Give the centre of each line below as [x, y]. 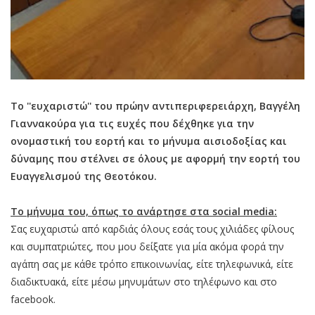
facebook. [34, 299]
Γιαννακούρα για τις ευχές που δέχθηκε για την [132, 123]
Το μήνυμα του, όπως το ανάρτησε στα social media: [144, 211]
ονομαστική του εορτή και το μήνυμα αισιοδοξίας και [149, 141]
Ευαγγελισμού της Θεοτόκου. [84, 176]
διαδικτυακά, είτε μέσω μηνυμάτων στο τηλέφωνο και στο [144, 281]
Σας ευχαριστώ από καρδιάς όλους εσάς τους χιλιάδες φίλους [152, 229]
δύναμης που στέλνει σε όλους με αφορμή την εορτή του [155, 158]
